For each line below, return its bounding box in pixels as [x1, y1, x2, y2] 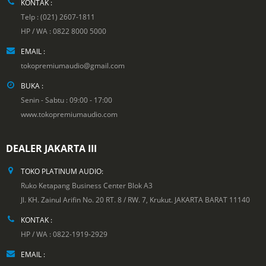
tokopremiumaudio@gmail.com [21, 60, 125, 70]
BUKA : [21, 80, 43, 90]
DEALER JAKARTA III [6, 141, 97, 155]
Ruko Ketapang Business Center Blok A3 [21, 180, 153, 190]
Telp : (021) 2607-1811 [21, 11, 95, 21]
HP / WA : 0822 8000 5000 [21, 26, 106, 36]
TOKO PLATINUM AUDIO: [21, 166, 103, 176]
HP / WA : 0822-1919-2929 [21, 229, 107, 239]
